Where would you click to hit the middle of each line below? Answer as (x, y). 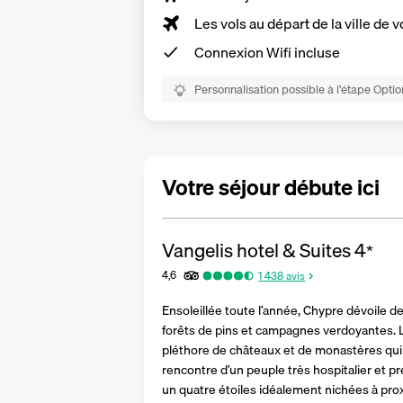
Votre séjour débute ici (271, 187)
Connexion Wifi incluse (267, 52)
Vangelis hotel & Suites (256, 250)
